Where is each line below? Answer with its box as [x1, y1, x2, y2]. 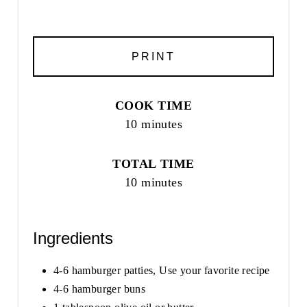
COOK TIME [114, 98, 193, 112]
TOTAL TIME [112, 156, 195, 171]
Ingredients [32, 228, 113, 247]
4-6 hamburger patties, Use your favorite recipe [53, 264, 270, 276]
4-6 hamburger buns [53, 282, 146, 295]
